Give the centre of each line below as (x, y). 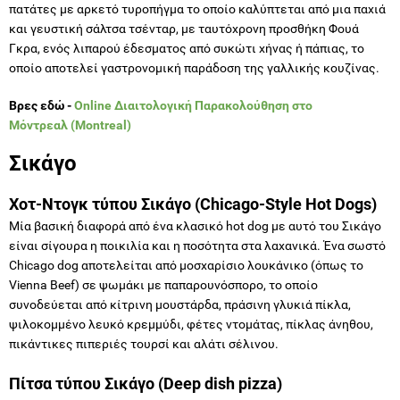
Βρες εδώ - (42, 105)
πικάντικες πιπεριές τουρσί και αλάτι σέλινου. (144, 343)
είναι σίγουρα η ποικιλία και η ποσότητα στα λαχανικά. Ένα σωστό (197, 245)
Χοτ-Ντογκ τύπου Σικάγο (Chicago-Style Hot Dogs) (193, 204)
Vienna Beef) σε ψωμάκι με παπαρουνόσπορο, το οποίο (163, 284)
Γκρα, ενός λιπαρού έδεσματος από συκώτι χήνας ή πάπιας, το (187, 48)
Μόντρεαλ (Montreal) (70, 125)
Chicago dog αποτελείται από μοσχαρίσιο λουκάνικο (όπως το (186, 265)
